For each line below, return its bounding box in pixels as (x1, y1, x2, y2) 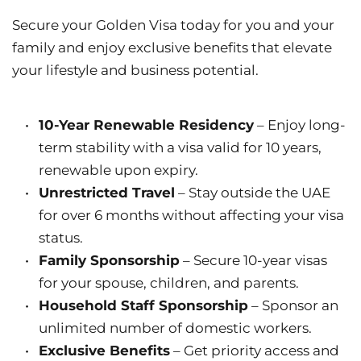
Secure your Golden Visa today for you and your (12, 17, 334, 34)
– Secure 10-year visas (180, 252, 327, 269)
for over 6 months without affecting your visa (39, 207, 344, 224)
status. (39, 230, 83, 247)
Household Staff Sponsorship (39, 297, 248, 314)
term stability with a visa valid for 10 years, (39, 139, 322, 156)
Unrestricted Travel (39, 185, 175, 201)
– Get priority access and (170, 342, 339, 359)
